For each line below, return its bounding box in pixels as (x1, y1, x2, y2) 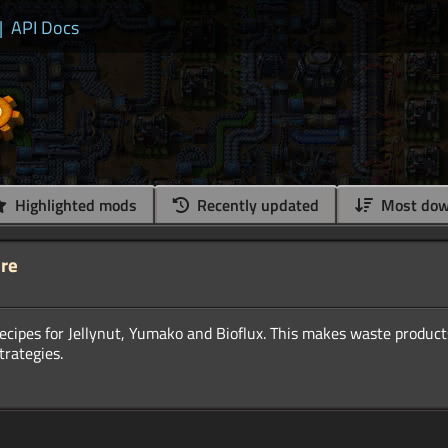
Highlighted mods (11, 193, 137, 218)
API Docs (11, 14, 79, 41)
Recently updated (193, 193, 319, 218)
